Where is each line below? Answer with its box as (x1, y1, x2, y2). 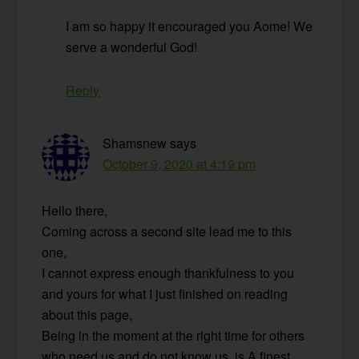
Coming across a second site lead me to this (42, 222, 292, 241)
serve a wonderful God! (66, 38, 198, 57)
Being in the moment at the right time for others (42, 326, 305, 345)
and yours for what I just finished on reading (42, 284, 288, 304)
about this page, (42, 305, 133, 325)
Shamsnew (103, 134, 167, 153)
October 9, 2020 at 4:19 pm (103, 155, 256, 174)
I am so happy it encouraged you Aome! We (66, 17, 313, 36)
